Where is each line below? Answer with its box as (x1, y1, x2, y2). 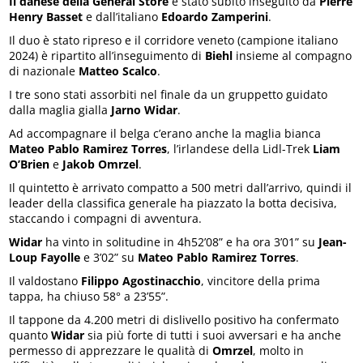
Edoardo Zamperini (161, 8, 269, 24)
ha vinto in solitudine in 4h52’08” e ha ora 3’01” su (42, 233, 319, 250)
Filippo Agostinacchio (81, 272, 202, 288)
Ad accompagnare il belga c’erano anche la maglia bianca (9, 125, 322, 141)
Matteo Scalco (79, 62, 158, 79)
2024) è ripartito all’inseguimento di (9, 47, 206, 63)
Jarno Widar (111, 101, 178, 117)
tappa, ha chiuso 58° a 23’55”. (9, 288, 169, 304)
